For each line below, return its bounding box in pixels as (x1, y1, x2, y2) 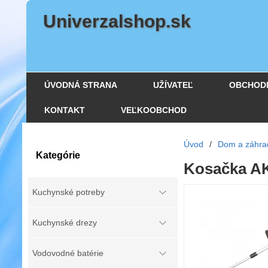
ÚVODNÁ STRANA (44, 80, 117, 90)
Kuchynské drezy (32, 218, 97, 227)
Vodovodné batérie (32, 248, 103, 258)
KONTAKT (44, 105, 85, 115)
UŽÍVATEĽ (153, 80, 193, 90)
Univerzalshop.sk (43, 11, 191, 31)
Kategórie (36, 150, 80, 160)
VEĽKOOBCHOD (121, 105, 187, 115)
